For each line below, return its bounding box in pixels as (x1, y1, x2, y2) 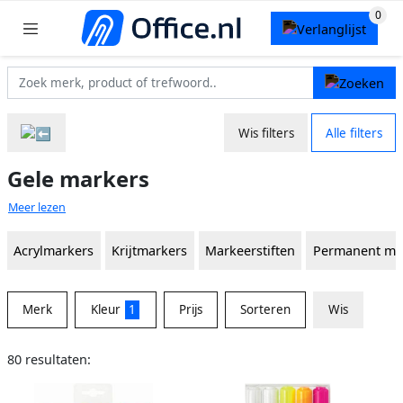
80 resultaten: (7, 351, 91, 369)
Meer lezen (8, 200, 66, 216)
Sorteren (239, 301, 291, 318)
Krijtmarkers (112, 242, 188, 260)
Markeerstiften (204, 242, 295, 260)
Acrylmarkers (13, 242, 94, 260)
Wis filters (237, 124, 294, 141)
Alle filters (325, 124, 382, 141)
